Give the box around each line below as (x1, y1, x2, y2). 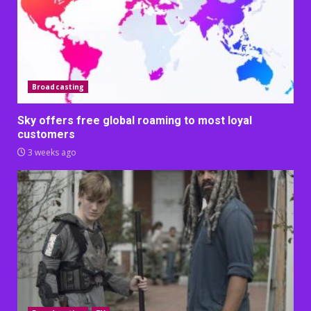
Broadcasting (32, 81, 85, 92)
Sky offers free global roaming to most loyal (17, 113, 252, 127)
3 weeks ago (26, 146, 76, 158)
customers (17, 127, 75, 141)
